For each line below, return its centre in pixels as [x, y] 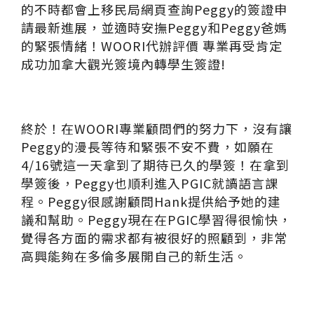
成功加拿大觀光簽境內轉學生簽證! [123, 64]
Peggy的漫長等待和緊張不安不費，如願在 [148, 146]
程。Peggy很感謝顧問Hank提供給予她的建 [151, 201]
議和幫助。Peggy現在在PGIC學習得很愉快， [156, 219]
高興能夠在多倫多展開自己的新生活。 [134, 256]
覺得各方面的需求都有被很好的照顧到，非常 [154, 238]
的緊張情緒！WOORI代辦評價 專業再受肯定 [152, 46]
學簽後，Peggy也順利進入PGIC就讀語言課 [150, 183]
